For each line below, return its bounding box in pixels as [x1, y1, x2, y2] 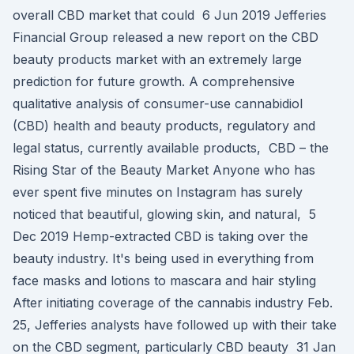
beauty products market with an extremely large [13, 51, 302, 67]
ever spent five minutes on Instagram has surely [13, 184, 303, 200]
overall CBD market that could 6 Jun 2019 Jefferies [13, 7, 326, 23]
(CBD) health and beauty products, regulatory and [13, 118, 315, 134]
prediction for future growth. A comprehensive [13, 73, 295, 89]
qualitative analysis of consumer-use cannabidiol [13, 96, 303, 111]
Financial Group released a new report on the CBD [13, 29, 318, 45]
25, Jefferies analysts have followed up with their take [13, 317, 337, 333]
